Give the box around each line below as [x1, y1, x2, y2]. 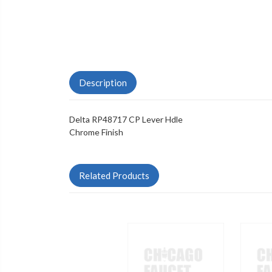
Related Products [79, 170, 149, 182]
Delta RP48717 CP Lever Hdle [69, 114, 183, 125]
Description [79, 77, 127, 89]
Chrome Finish [69, 127, 123, 138]
